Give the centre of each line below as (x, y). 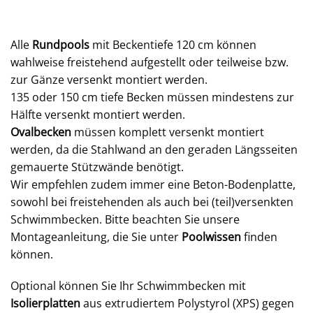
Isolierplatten (45, 304)
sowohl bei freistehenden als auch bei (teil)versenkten (152, 202)
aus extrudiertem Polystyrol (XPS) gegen (187, 304)
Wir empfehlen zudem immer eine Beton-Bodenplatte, (153, 184)
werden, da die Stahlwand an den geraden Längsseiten (154, 149)
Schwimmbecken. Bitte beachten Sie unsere (125, 219)
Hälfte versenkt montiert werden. (98, 114)
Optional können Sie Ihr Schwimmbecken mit (128, 286)
